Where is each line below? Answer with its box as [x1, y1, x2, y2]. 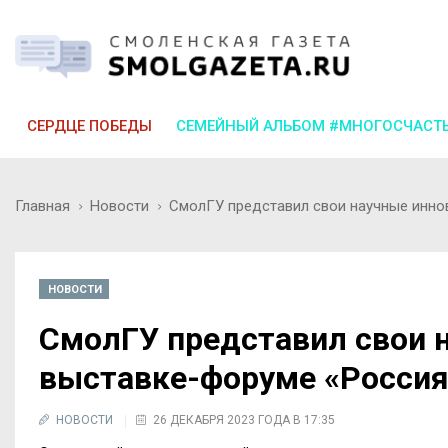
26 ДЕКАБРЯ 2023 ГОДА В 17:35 [153, 412, 335, 427]
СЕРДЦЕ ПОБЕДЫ [27, 116, 152, 135]
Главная [15, 196, 70, 215]
